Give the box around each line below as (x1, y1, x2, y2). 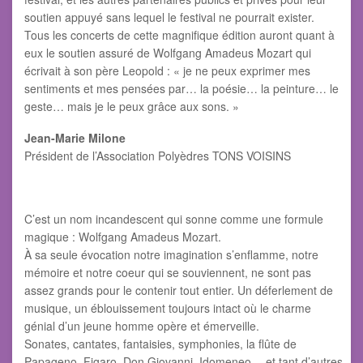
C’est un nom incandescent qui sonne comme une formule (24, 211, 323, 228)
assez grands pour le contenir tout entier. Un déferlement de (24, 282, 333, 299)
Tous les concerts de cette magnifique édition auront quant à (24, 27, 335, 44)
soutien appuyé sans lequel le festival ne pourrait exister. (24, 9, 314, 26)
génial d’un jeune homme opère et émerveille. (24, 318, 259, 335)
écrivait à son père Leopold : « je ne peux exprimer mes (24, 62, 310, 79)
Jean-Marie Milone (24, 130, 126, 147)
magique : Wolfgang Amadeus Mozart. (24, 228, 221, 246)
